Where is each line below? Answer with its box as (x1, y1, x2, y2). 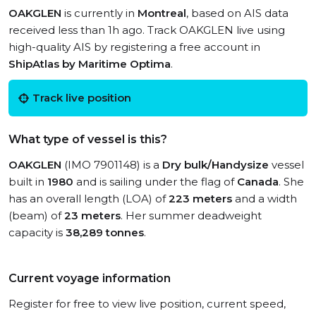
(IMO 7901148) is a (61, 158, 162, 171)
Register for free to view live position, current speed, (8, 297, 286, 310)
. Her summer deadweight (121, 209, 262, 222)
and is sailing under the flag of (73, 175, 237, 188)
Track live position (32, 91, 131, 104)
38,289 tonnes (66, 226, 144, 239)
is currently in (61, 6, 138, 20)
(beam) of (8, 209, 64, 222)
